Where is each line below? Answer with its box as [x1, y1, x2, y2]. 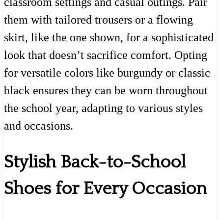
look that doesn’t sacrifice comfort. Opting [4, 48, 207, 61]
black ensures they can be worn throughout [4, 83, 208, 97]
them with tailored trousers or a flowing [4, 13, 193, 26]
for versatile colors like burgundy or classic [4, 66, 210, 79]
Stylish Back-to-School [4, 152, 186, 172]
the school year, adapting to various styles [4, 101, 203, 114]
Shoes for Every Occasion [4, 179, 207, 199]
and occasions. [4, 119, 73, 132]
